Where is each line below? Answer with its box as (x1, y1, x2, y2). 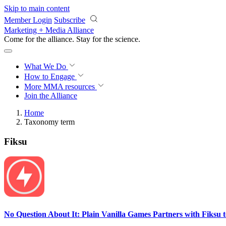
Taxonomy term (24, 118, 75, 126)
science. (115, 35, 140, 43)
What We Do (24, 62, 68, 71)
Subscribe (54, 16, 85, 24)
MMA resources (41, 82, 95, 91)
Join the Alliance (24, 91, 77, 100)
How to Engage (24, 72, 77, 81)
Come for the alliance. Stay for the (4, 35, 115, 43)
